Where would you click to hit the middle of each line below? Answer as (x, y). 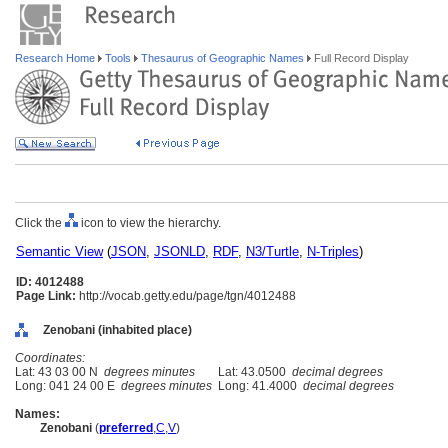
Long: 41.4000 (257, 386)
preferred (126, 428)
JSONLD (179, 251)
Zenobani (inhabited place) (117, 330)
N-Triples (333, 251)
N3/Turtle (272, 251)
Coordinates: (50, 358)
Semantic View (59, 251)
